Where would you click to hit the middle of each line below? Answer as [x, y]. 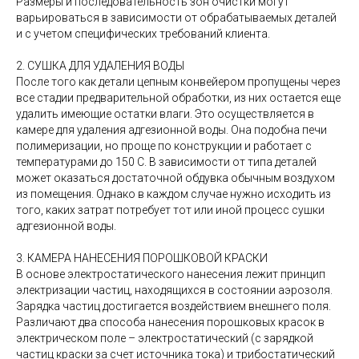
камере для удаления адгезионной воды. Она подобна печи [171, 129]
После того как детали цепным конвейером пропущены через [178, 81]
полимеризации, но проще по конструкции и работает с [164, 145]
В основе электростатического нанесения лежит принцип [171, 274]
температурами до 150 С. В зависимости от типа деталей [166, 161]
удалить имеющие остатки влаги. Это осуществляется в [165, 113]
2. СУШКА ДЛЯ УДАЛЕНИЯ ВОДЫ [100, 65]
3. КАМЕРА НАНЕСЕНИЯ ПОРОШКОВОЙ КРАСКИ [142, 258]
